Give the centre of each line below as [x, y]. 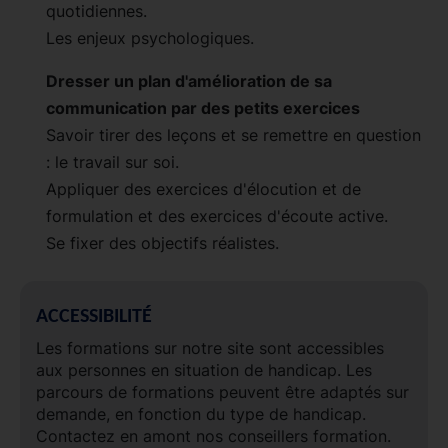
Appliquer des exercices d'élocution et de [203, 188]
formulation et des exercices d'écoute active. [217, 215]
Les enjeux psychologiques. [150, 37]
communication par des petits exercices [203, 107]
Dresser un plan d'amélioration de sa [189, 80]
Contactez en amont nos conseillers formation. [213, 435]
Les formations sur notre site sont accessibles [210, 347]
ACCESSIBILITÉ [94, 316]
